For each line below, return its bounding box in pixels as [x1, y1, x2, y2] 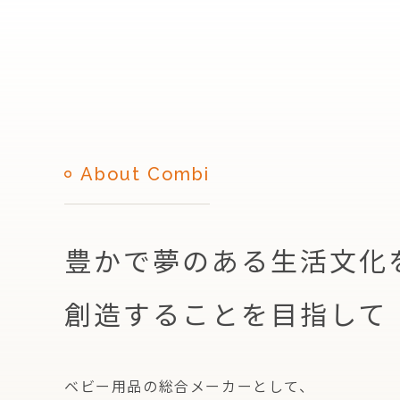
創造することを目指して [64, 294, 387, 333]
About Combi [80, 163, 210, 185]
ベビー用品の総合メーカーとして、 [64, 375, 315, 396]
